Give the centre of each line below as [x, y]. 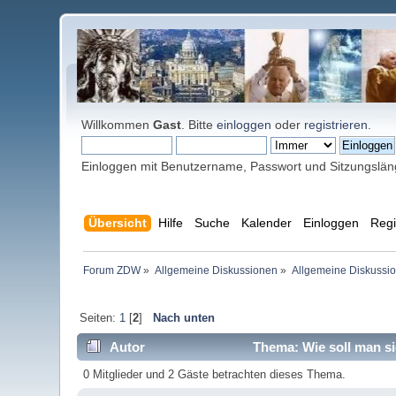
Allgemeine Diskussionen [216, 271]
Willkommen [118, 125]
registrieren [336, 125]
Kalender [266, 223]
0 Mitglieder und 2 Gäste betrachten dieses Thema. [214, 375]
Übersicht [117, 223]
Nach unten [183, 318]
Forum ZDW [111, 271]
